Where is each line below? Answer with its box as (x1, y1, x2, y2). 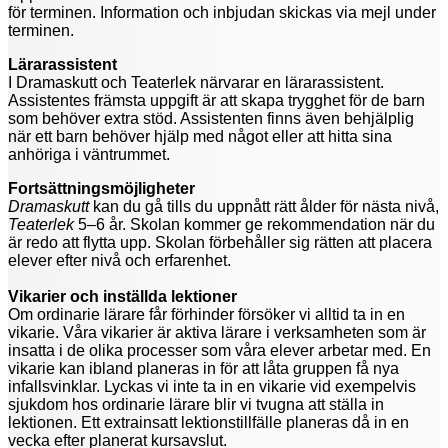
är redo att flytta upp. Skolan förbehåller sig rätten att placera (8, 233, 432, 251)
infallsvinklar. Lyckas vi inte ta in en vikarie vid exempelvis (8, 377, 416, 395)
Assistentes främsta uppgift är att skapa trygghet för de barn (8, 91, 425, 109)
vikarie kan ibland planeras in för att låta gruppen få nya (8, 359, 399, 377)
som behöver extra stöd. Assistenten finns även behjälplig (8, 109, 414, 127)
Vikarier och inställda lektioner (8, 287, 241, 305)
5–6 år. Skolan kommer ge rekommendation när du (74, 215, 435, 233)
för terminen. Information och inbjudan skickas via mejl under (8, 3, 436, 21)
